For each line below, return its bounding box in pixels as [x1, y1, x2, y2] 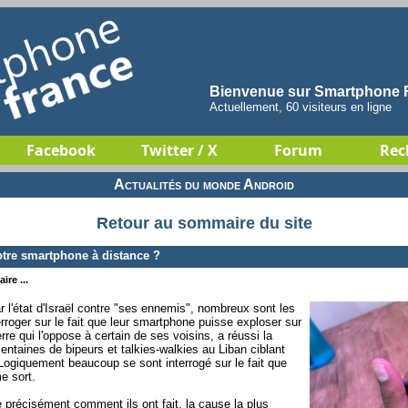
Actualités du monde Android [114, 177, 294, 192]
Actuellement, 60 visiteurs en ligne [209, 100, 392, 114]
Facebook [26, 140, 96, 160]
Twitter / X [141, 140, 218, 160]
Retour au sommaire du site [96, 214, 312, 233]
